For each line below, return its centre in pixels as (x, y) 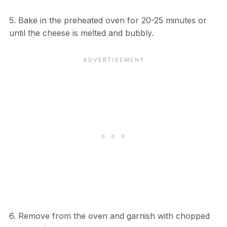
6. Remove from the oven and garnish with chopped (109, 216)
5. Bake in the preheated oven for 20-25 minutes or (108, 20)
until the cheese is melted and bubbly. (81, 33)
